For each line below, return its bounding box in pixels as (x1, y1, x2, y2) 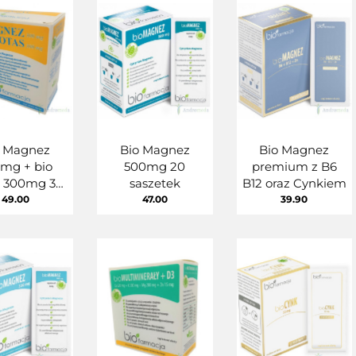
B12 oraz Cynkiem (242, 175, 346, 191)
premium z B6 (251, 158, 337, 174)
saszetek (129, 175, 180, 191)
